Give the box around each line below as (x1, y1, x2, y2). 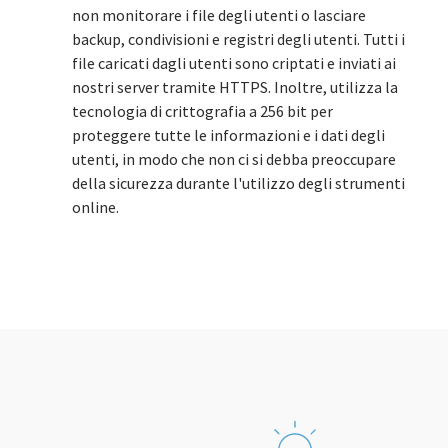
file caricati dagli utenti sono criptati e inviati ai (72, 53, 396, 73)
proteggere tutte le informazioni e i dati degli (72, 125, 385, 145)
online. (72, 197, 119, 217)
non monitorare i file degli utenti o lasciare (72, 5, 366, 25)
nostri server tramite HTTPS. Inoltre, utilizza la (72, 77, 398, 97)
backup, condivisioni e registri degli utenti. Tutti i (72, 29, 405, 49)
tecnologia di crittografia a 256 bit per (72, 101, 333, 121)
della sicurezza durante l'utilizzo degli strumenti (72, 173, 405, 193)
